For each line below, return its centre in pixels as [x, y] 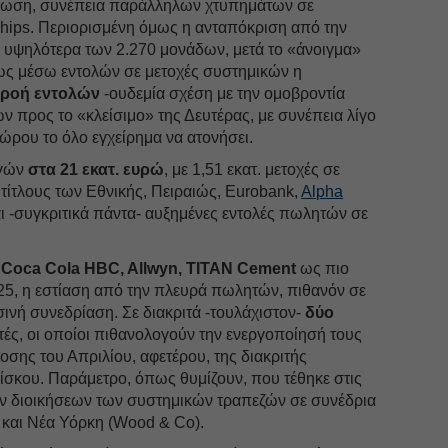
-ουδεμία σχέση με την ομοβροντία [225, 93]
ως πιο [323, 268]
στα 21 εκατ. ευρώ [96, 169]
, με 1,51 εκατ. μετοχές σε [252, 169]
